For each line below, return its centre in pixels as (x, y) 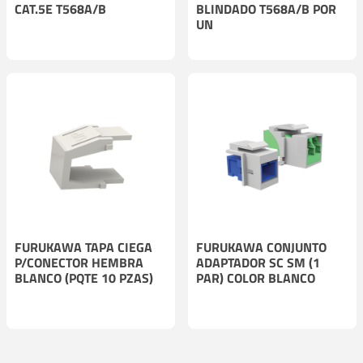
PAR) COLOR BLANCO (256, 278)
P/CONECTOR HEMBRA (79, 262)
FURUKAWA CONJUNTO (261, 247)
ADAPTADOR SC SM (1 (258, 262)
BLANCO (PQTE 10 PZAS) (84, 278)
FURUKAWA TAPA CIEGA (83, 247)
